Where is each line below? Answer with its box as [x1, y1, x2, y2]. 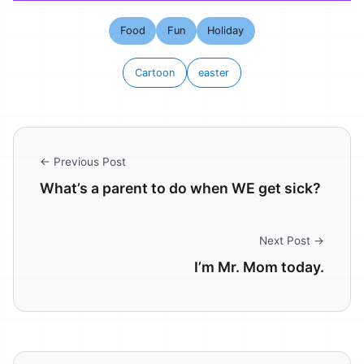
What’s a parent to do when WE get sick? [40, 179, 321, 197]
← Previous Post [40, 154, 126, 168]
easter [198, 66, 230, 79]
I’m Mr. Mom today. [194, 258, 324, 275]
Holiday [207, 24, 245, 37]
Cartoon [134, 66, 175, 79]
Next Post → [259, 233, 324, 247]
